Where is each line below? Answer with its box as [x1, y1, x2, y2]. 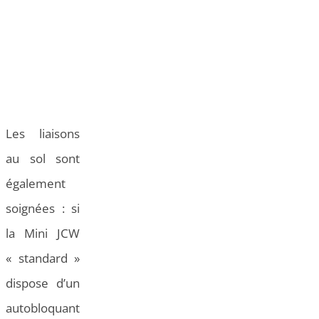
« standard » [6, 250, 80, 267]
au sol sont [6, 150, 80, 167]
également [6, 175, 66, 192]
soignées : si [6, 200, 80, 217]
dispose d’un [6, 275, 80, 292]
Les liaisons [6, 125, 80, 142]
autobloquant [6, 300, 80, 317]
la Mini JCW [6, 225, 80, 242]
